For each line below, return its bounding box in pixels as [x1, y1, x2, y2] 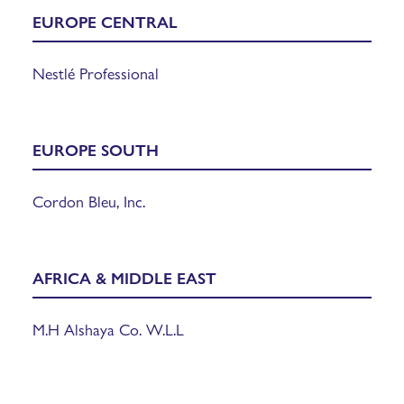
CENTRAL [101, 9, 178, 32]
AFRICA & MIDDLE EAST [32, 265, 216, 289]
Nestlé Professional [32, 60, 159, 84]
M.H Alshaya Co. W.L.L [32, 317, 184, 340]
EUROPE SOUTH [32, 137, 159, 161]
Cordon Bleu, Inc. [32, 188, 145, 212]
